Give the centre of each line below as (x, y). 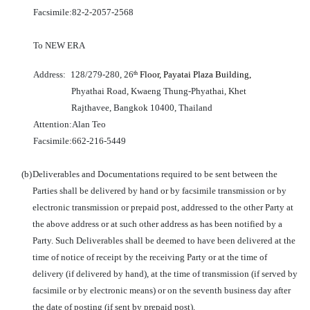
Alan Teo (89, 124)
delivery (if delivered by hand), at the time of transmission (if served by (165, 274)
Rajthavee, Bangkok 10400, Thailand (142, 108)
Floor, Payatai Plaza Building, (194, 74)
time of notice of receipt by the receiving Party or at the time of (150, 257)
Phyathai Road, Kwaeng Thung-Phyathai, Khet (158, 91)
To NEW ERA (59, 45)
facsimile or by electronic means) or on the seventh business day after (162, 290)
